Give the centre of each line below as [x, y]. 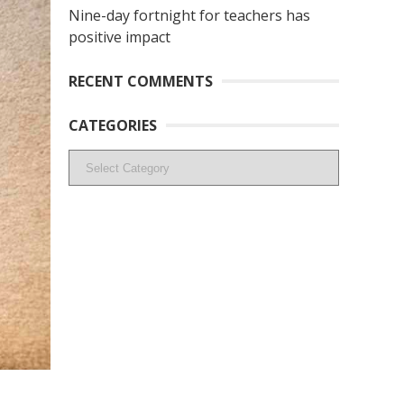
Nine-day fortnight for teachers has [189, 16]
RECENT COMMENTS [141, 82]
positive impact [119, 37]
